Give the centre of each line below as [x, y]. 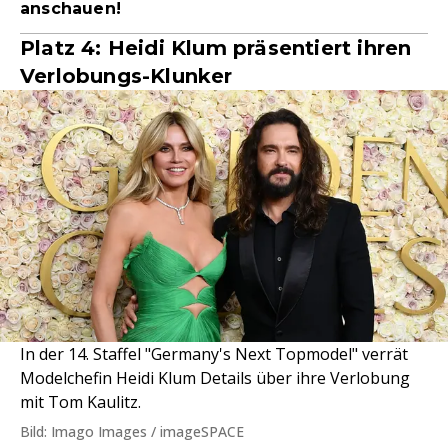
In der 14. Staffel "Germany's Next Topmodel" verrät [214, 354]
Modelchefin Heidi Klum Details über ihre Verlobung [215, 378]
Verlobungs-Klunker [126, 76]
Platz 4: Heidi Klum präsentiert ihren [216, 48]
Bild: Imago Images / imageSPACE [132, 431]
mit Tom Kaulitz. [80, 402]
